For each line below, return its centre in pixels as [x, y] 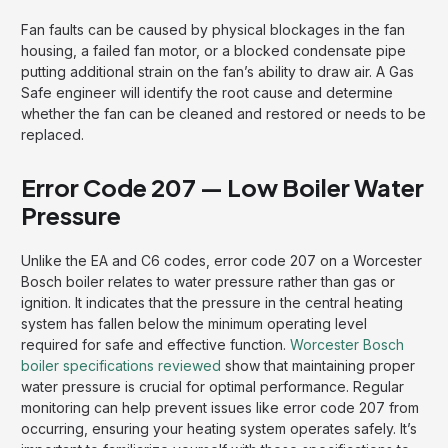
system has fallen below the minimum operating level [194, 324]
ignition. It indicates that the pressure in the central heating [212, 303]
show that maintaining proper [318, 366]
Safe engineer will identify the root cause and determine [207, 93]
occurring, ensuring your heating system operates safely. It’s [219, 429]
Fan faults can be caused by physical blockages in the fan [213, 30]
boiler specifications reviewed [121, 366]
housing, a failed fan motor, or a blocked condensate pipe [213, 51]
